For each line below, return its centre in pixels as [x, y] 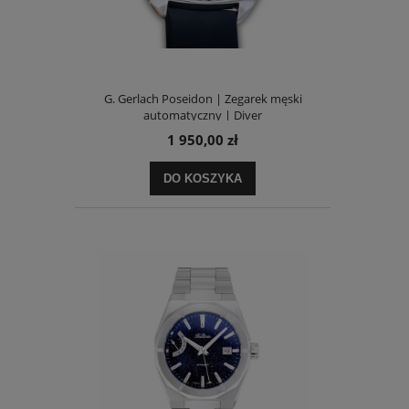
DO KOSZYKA [203, 178]
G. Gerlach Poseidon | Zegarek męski [203, 98]
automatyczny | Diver [203, 115]
